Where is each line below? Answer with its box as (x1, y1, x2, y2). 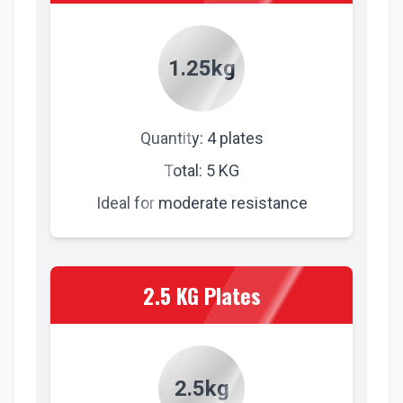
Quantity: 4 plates (139, 129, 264, 148)
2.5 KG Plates (142, 279, 261, 311)
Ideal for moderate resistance (95, 193, 308, 212)
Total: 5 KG (164, 161, 239, 180)
